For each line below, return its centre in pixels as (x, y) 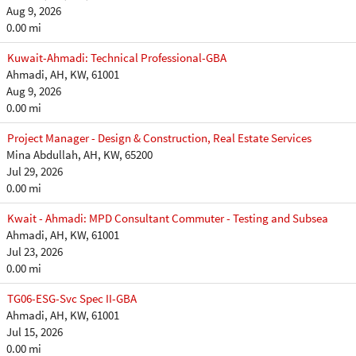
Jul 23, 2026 (35, 252)
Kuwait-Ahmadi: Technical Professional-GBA (117, 58)
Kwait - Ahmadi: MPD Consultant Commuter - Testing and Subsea (168, 219)
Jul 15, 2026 (35, 332)
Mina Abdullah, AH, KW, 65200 (79, 155)
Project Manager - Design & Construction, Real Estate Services (159, 138)
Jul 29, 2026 (35, 172)
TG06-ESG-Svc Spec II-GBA (72, 299)
